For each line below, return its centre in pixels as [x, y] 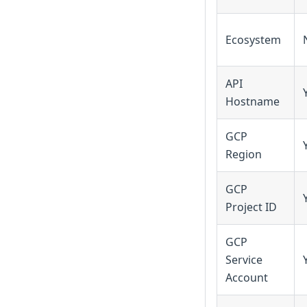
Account [247, 277]
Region [244, 154]
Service [244, 259]
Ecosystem [253, 39]
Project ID [251, 207]
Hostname [253, 101]
